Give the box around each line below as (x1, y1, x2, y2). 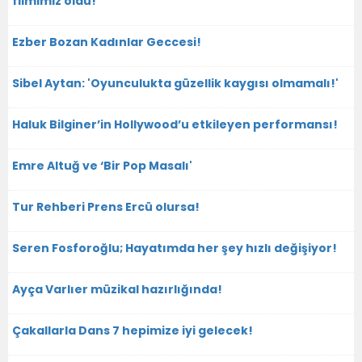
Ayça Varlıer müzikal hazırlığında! (12, 280, 222, 297)
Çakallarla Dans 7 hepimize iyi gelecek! (12, 322, 253, 339)
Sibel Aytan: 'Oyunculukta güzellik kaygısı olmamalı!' (12, 74, 339, 91)
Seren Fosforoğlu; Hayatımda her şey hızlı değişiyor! (12, 239, 337, 256)
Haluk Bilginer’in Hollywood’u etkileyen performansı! (12, 116, 338, 133)
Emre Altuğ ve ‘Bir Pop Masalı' (12, 157, 192, 174)
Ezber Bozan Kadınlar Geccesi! (12, 33, 201, 50)
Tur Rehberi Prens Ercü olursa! (12, 198, 200, 215)
